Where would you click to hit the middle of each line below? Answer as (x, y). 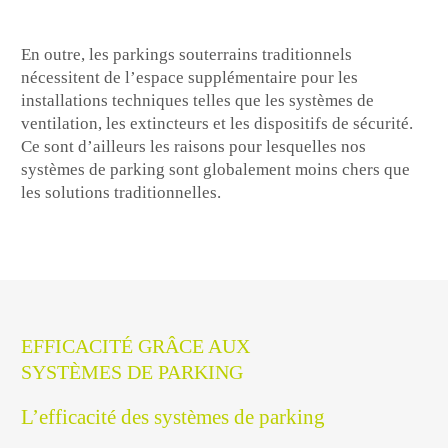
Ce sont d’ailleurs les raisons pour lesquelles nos (194, 146)
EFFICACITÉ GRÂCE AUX (136, 346)
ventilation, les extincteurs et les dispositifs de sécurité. (217, 123)
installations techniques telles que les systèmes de (198, 100)
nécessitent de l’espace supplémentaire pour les (190, 77)
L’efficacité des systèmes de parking (173, 417)
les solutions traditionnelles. (121, 192)
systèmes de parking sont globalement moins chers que (216, 169)
